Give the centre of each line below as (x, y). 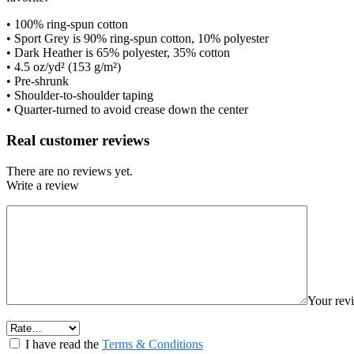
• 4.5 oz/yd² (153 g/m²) (64, 67)
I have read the (64, 344)
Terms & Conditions (153, 344)
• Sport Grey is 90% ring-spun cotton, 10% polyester (137, 39)
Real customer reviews (78, 141)
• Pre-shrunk (38, 81)
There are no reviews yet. (70, 171)
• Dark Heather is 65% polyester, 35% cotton (118, 53)
